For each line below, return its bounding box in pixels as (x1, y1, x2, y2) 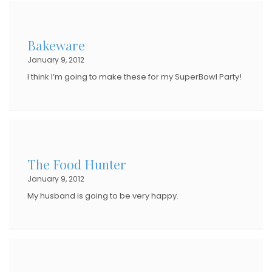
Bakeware (27, 36, 85, 53)
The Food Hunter (27, 155, 126, 172)
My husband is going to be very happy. (27, 189, 178, 202)
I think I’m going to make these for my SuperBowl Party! (27, 70, 242, 83)
